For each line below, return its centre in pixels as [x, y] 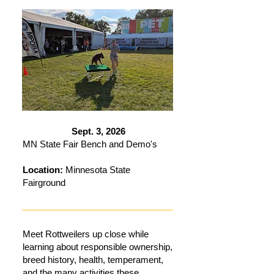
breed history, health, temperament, [93, 260]
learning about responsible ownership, [98, 247]
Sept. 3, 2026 [98, 131]
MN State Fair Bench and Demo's [90, 144]
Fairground [44, 183]
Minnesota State [97, 170]
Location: [43, 170]
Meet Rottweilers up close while [86, 234]
